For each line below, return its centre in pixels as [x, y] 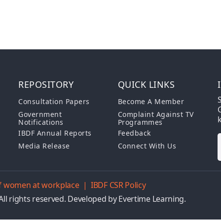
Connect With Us [147, 146]
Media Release [44, 146]
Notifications [41, 122]
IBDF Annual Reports [55, 133]
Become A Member [151, 101]
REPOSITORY [46, 84]
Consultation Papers [54, 101]
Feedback [134, 133]
